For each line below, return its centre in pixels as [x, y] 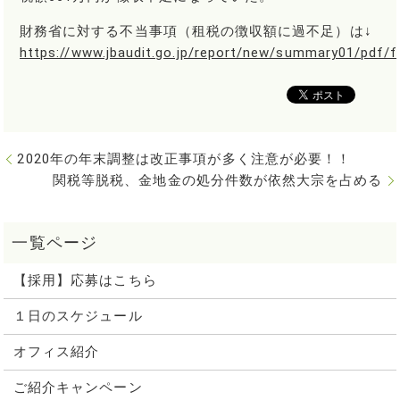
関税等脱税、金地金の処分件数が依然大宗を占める [217, 180]
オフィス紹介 [56, 352]
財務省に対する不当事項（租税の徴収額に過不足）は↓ [196, 32]
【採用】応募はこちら [85, 281]
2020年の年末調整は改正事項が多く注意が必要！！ [184, 158]
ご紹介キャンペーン [78, 388]
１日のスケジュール [78, 317]
